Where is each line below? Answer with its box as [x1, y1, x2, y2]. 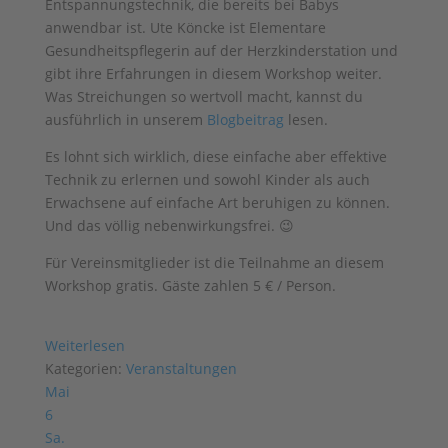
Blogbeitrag [206, 110, 284, 129]
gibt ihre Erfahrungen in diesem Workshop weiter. [44, 64, 382, 83]
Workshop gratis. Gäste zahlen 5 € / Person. [44, 276, 336, 295]
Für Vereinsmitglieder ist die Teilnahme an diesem [44, 253, 384, 272]
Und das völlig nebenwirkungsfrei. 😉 [44, 216, 294, 235]
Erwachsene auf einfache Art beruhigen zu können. [44, 193, 390, 212]
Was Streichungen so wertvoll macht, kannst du [44, 87, 363, 106]
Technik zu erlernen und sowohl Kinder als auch [44, 170, 370, 189]
